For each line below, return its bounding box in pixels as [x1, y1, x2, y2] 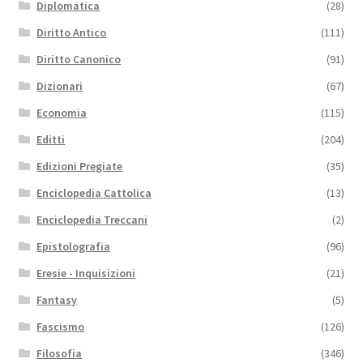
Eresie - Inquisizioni [36, 265, 136, 280]
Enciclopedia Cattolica [36, 185, 152, 200]
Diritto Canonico [36, 51, 122, 66]
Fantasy [36, 292, 78, 307]
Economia [36, 105, 88, 120]
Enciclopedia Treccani [36, 211, 148, 227]
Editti [36, 131, 66, 147]
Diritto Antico [36, 24, 107, 40]
